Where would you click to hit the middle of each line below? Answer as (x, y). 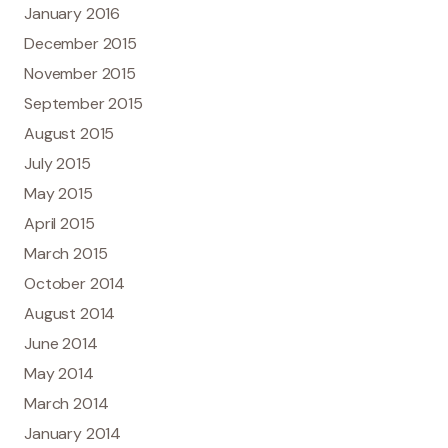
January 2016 (72, 13)
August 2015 (69, 133)
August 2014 (70, 313)
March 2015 (66, 253)
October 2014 (75, 283)
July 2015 (57, 163)
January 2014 (73, 433)
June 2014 (61, 343)
